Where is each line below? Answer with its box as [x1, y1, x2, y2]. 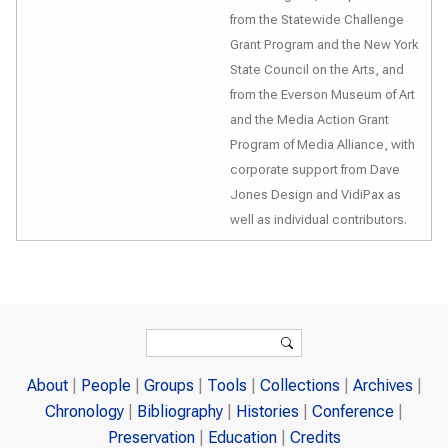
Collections [259, 376, 340, 396]
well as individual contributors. [230, 212, 407, 227]
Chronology [45, 402, 124, 422]
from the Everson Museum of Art [230, 87, 415, 102]
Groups [143, 376, 194, 396]
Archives [352, 376, 413, 396]
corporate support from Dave [230, 162, 400, 177]
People [80, 376, 131, 396]
